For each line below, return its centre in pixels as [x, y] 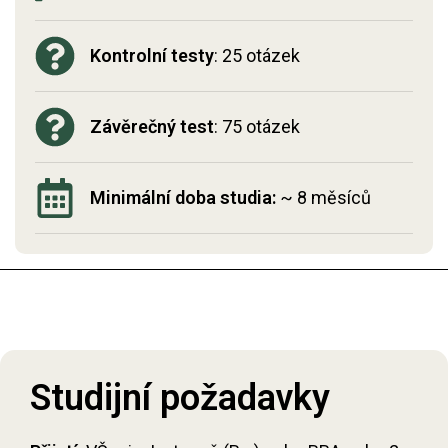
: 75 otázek [257, 126]
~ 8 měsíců [323, 197]
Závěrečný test [152, 126]
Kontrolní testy [152, 55]
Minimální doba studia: [183, 197]
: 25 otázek [257, 55]
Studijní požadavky [180, 398]
